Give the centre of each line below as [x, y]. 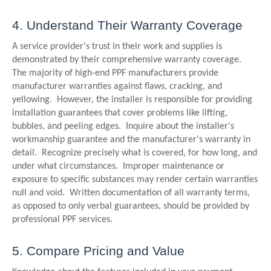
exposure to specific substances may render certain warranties [135, 180]
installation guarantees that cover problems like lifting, [120, 113]
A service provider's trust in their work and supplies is [117, 47]
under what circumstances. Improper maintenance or [118, 166]
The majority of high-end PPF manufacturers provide [115, 73]
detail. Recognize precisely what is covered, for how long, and [135, 153]
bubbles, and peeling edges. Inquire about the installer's [123, 126]
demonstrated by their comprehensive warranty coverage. [128, 60]
